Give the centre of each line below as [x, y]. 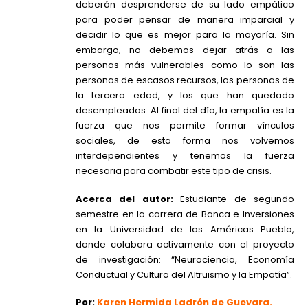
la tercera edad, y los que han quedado [185, 96]
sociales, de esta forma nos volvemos [185, 141]
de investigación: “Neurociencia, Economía [185, 259]
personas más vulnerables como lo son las [185, 65]
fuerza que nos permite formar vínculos [185, 126]
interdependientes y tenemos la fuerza [185, 156]
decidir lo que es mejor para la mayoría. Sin [185, 35]
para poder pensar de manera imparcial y [185, 20]
